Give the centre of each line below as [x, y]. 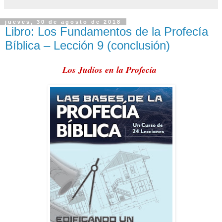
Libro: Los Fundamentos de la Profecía [107, 31]
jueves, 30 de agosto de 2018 [63, 22]
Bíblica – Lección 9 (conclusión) [87, 45]
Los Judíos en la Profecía [111, 70]
